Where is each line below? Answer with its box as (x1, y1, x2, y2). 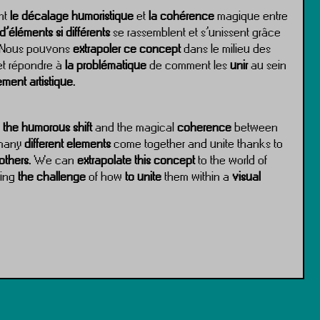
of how (86, 167, 126, 185)
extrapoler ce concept (73, 39, 181, 57)
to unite (125, 167, 162, 185)
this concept (134, 151, 196, 169)
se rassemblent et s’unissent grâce (110, 23, 281, 41)
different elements (24, 134, 111, 152)
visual (232, 167, 261, 185)
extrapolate (77, 151, 132, 169)
